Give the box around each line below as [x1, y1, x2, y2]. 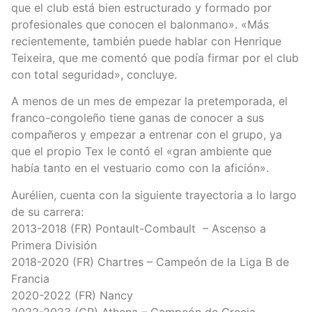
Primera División [11, 237, 97, 252]
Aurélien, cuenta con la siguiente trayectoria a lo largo [11, 187, 297, 202]
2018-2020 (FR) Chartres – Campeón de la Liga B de [11, 254, 289, 269]
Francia [11, 271, 49, 286]
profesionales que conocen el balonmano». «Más [11, 17, 269, 31]
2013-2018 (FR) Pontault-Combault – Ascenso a [11, 221, 266, 235]
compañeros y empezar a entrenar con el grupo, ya [11, 127, 282, 142]
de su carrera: [11, 204, 84, 219]
